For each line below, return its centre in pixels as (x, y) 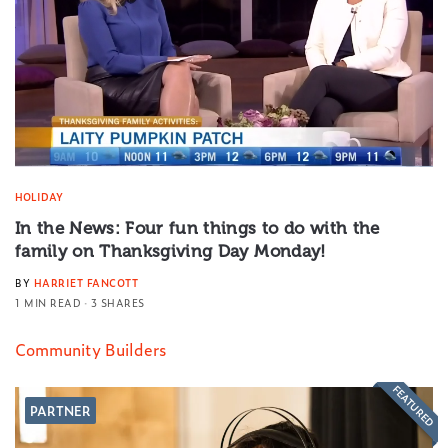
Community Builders (90, 348)
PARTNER (60, 410)
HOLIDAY (39, 196)
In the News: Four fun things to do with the (197, 227)
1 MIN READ (48, 302)
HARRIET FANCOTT (85, 282)
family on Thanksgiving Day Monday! (170, 250)
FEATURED (414, 405)
